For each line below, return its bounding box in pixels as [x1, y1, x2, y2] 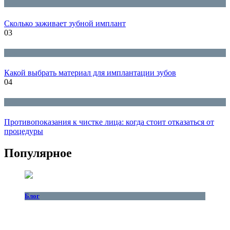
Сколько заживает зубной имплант [4, 18, 126, 28]
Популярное [4, 146, 72, 160]
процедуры [4, 127, 43, 136]
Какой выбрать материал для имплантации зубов [4, 68, 176, 77]
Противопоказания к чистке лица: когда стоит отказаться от [4, 118, 214, 127]
